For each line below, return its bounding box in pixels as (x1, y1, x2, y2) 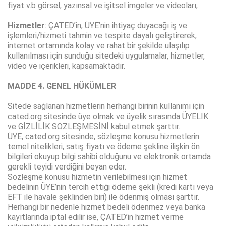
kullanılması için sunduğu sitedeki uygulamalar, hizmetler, (8, 51, 205, 61)
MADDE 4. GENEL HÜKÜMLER (8, 81, 116, 91)
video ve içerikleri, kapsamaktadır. (8, 61, 125, 71)
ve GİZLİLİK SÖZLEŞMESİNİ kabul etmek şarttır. (8, 122, 180, 132)
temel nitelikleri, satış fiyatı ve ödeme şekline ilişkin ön (8, 142, 200, 152)
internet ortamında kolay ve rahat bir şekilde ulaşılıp (8, 41, 190, 51)
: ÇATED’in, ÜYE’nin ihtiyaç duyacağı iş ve (45, 21, 187, 31)
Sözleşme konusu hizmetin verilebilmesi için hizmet (8, 172, 187, 182)
